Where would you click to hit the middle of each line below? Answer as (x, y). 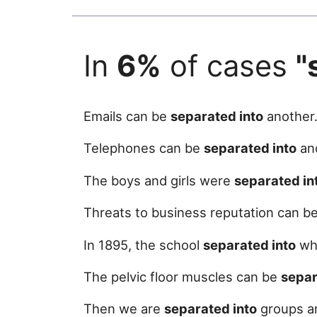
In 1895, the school (143, 244)
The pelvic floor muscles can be (182, 276)
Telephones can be (144, 148)
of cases (229, 66)
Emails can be (127, 116)
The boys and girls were (159, 180)
